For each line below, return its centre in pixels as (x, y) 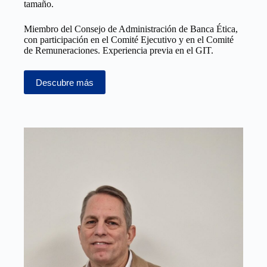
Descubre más (65, 82)
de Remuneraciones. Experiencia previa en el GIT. (119, 51)
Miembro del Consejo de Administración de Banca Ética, (131, 29)
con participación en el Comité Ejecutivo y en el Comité (129, 40)
